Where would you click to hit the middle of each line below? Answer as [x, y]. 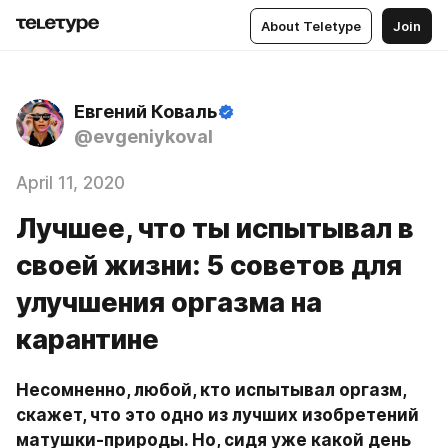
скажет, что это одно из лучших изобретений [217, 415]
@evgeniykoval [143, 136]
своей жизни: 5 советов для [209, 265]
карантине [87, 339]
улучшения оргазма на [169, 302]
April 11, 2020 [70, 183]
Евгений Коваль [145, 111]
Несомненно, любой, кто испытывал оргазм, [211, 390]
